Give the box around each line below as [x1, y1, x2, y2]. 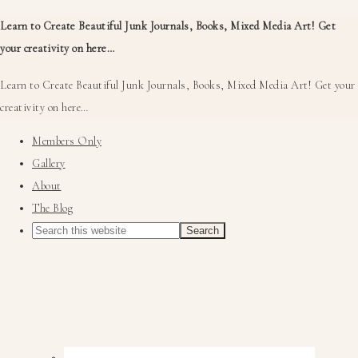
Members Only [32, 134, 101, 149]
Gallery [32, 157, 66, 171]
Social [31, 281, 71, 302]
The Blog [32, 201, 73, 216]
